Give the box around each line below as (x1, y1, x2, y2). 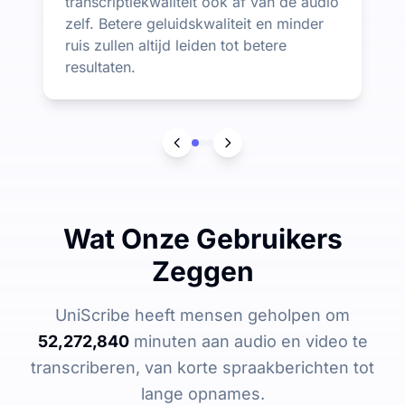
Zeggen (151, 254, 254, 287)
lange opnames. (140, 383, 265, 403)
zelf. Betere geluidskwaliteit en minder (65, 14, 324, 33)
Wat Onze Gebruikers (62, 221, 343, 255)
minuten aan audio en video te (128, 331, 368, 351)
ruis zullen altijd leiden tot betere (65, 35, 287, 54)
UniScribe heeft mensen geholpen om (55, 305, 350, 325)
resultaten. (65, 57, 136, 76)
